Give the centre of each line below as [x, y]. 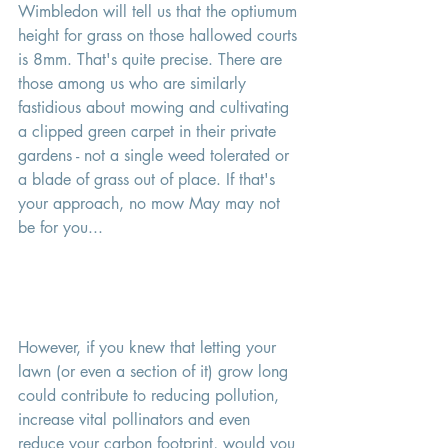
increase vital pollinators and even [136, 419]
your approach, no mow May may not [151, 203]
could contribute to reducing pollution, [151, 395]
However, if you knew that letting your [149, 347]
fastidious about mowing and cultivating [156, 107]
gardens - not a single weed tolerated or [156, 155]
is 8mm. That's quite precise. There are [152, 59]
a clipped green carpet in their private [149, 131]
